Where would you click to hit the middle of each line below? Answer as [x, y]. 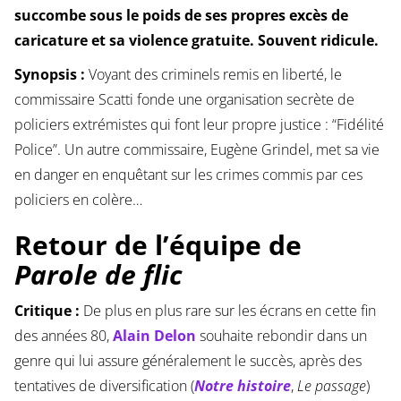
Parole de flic [98, 275]
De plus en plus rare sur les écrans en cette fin [229, 311]
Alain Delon [154, 336]
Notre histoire [242, 386]
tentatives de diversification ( [104, 386]
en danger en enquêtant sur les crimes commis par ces [188, 175]
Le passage [331, 386]
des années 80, [63, 336]
